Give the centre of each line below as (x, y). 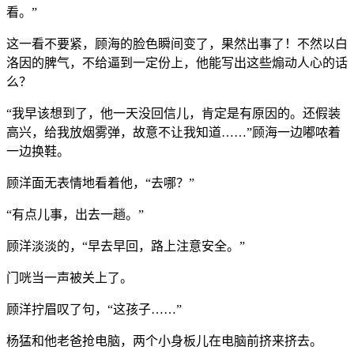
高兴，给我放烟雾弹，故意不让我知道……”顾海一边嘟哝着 (173, 132)
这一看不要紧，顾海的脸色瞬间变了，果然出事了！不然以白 (177, 43)
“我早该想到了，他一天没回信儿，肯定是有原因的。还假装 (173, 113)
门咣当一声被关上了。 (70, 277)
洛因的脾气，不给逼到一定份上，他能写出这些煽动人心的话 (177, 62)
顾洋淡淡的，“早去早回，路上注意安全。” (126, 246)
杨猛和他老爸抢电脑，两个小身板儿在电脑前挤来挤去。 (164, 341)
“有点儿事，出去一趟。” (75, 214)
